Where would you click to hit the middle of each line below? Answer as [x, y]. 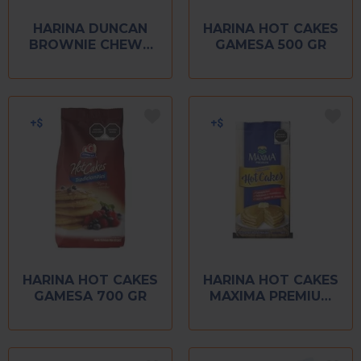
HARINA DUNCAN [90, 28]
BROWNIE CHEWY [90, 44]
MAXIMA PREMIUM [271, 296]
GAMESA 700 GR [90, 296]
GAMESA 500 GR [271, 44]
